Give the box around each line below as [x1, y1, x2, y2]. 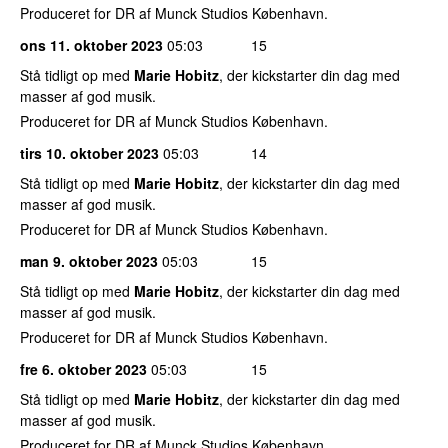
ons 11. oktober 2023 [20, 34, 163, 55]
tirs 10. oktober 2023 [20, 142, 159, 163]
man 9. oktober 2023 [20, 250, 158, 271]
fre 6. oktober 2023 [20, 358, 147, 379]
